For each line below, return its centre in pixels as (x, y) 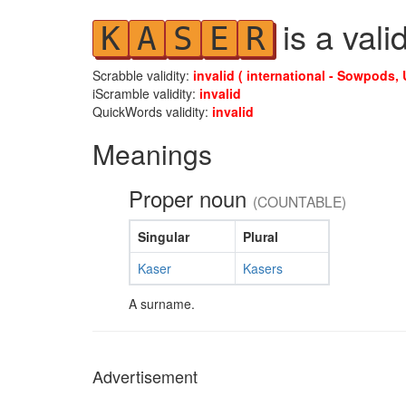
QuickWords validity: (152, 111)
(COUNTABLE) (300, 201)
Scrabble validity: (143, 75)
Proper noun (191, 198)
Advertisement (145, 376)
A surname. (162, 304)
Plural (260, 237)
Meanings (152, 154)
